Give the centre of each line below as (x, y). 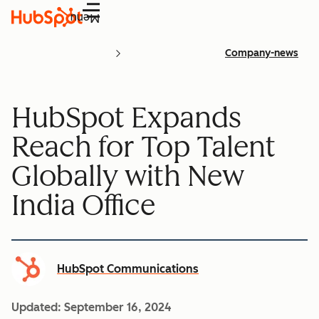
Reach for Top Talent (143, 146)
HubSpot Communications (128, 268)
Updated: (38, 307)
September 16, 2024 (118, 307)
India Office (83, 205)
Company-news (262, 53)
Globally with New (128, 176)
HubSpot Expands (126, 117)
